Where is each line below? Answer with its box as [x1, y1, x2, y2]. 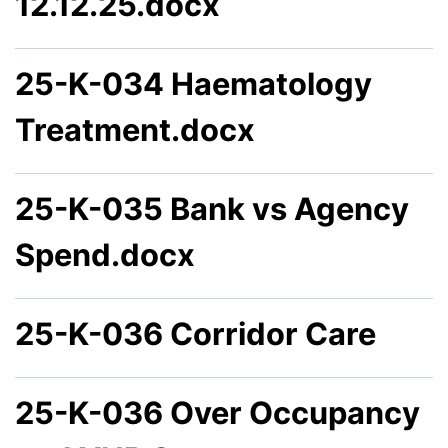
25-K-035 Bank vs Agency [15, 190, 409, 228]
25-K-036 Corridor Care [15, 315, 376, 353]
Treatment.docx [15, 111, 255, 149]
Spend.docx [15, 236, 195, 274]
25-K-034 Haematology [15, 65, 372, 103]
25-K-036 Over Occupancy [15, 394, 420, 432]
